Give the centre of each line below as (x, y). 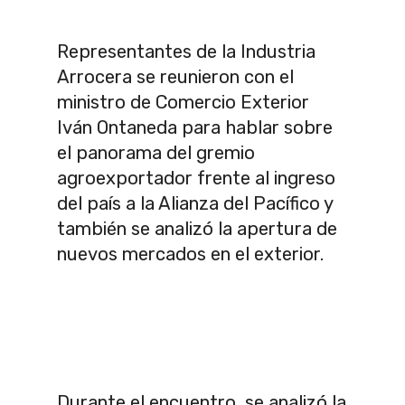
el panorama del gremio (156, 152)
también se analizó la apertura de (197, 228)
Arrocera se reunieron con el (175, 76)
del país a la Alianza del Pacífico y (195, 203)
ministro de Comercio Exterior (183, 102)
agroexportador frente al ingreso (196, 178)
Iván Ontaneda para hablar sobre (195, 127)
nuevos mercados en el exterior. (190, 254)
